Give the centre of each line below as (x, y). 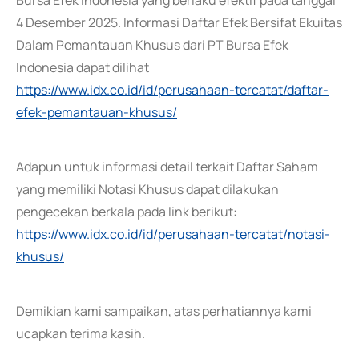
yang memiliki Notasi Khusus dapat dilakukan (147, 189)
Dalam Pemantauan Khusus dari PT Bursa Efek (152, 45)
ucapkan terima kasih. (81, 333)
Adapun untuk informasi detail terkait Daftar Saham (167, 167)
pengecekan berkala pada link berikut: (127, 212)
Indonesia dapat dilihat (83, 67)
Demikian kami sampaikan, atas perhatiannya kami (164, 311)
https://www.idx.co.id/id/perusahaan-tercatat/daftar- (172, 90)
